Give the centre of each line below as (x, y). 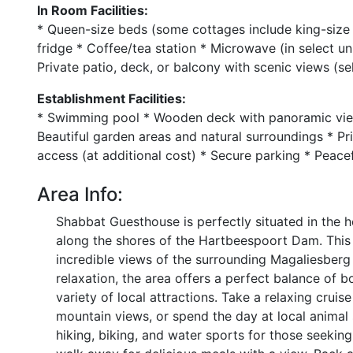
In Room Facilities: (93, 10)
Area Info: (80, 194)
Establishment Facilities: (111, 98)
